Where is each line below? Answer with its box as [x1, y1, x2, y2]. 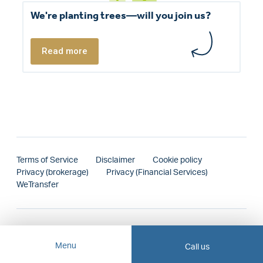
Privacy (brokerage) [16, 168, 89, 177]
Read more [41, 45, 87, 56]
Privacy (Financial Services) [106, 168, 208, 177]
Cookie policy [153, 156, 202, 164]
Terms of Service [16, 156, 78, 164]
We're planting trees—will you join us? [31, 9, 211, 22]
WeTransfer [16, 180, 59, 189]
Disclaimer [96, 156, 135, 164]
